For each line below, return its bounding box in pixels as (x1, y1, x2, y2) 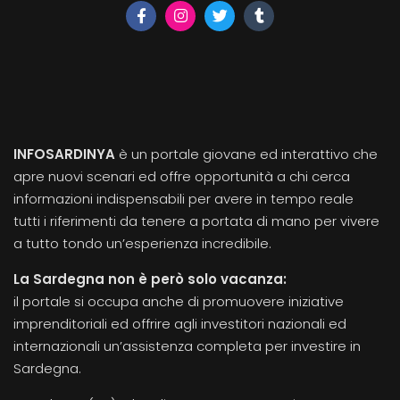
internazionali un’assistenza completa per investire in (13, 336, 361, 355)
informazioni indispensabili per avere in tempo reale (13, 188, 354, 208)
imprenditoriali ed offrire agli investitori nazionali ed (13, 313, 346, 333)
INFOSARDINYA (13, 144, 115, 163)
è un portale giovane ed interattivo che (115, 144, 378, 163)
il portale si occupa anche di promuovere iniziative (13, 291, 344, 311)
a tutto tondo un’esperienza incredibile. (13, 233, 271, 253)
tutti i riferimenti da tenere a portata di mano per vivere (13, 211, 379, 230)
